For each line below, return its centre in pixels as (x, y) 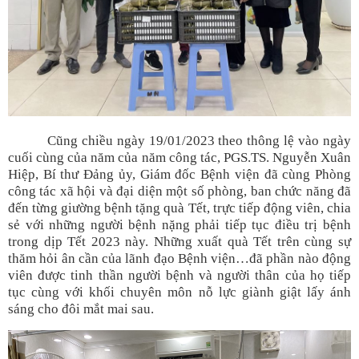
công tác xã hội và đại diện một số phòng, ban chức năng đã (179, 192)
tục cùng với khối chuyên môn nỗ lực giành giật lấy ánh (179, 292)
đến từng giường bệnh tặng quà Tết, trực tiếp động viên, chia (179, 208)
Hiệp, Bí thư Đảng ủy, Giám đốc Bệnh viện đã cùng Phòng (179, 175)
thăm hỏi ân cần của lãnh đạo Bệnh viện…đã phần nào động (179, 259)
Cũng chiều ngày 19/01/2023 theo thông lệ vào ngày (179, 141)
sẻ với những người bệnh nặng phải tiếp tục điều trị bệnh (179, 225)
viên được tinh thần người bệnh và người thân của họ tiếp (179, 276)
